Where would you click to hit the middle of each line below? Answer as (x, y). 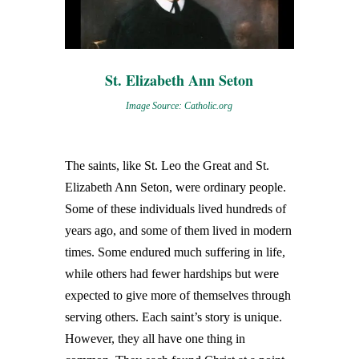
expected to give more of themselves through (177, 295)
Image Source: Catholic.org (179, 105)
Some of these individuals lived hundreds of (175, 208)
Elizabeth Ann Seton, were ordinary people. (175, 187)
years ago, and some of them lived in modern (178, 230)
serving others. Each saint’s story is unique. (173, 317)
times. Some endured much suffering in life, (175, 252)
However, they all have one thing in (155, 338)
